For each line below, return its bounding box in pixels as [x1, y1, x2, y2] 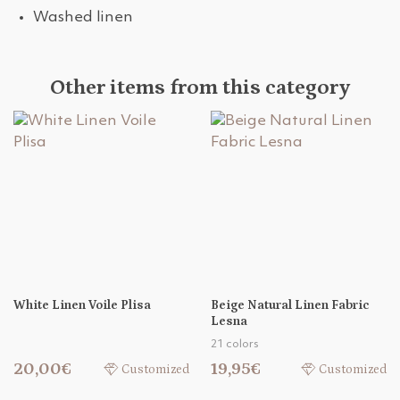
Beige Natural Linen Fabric [211, 298, 370, 313]
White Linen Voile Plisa [13, 298, 151, 313]
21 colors [211, 338, 258, 351]
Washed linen [33, 10, 133, 26]
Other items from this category [50, 75, 350, 100]
